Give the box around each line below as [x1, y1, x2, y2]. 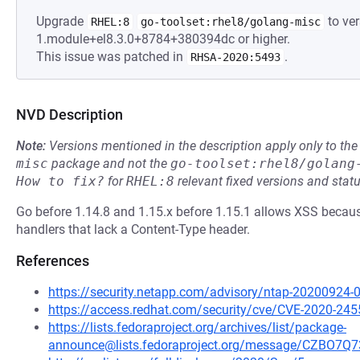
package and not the [48, 156, 170, 171]
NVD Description [16, 106, 123, 123]
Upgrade [36, 14, 87, 29]
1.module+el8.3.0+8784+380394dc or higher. [36, 31, 290, 47]
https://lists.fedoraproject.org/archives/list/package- [48, 320, 346, 335]
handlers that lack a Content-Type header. [16, 222, 250, 237]
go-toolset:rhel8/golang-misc [141, 15, 321, 28]
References [16, 252, 89, 269]
